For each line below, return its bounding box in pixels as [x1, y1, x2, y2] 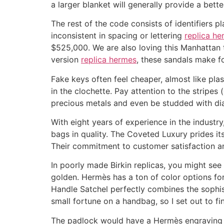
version [51, 54, 81, 65]
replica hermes [81, 54, 136, 65]
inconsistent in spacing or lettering [51, 30, 184, 41]
